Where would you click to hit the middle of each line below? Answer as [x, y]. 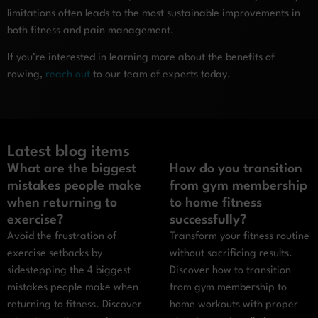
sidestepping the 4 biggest [69, 271]
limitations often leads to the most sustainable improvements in [154, 13]
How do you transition [236, 169]
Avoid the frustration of [62, 237]
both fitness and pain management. [91, 31]
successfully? [208, 220]
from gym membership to [228, 288]
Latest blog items [68, 152]
